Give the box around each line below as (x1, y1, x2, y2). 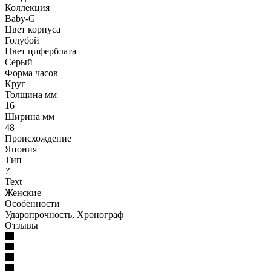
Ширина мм (5, 111, 54, 122)
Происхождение (5, 132, 71, 143)
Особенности (5, 198, 60, 209)
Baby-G (5, 13, 36, 24)
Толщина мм (5, 89, 57, 100)
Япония (5, 143, 37, 154)
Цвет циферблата (5, 45, 76, 56)
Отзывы (5, 220, 38, 230)
